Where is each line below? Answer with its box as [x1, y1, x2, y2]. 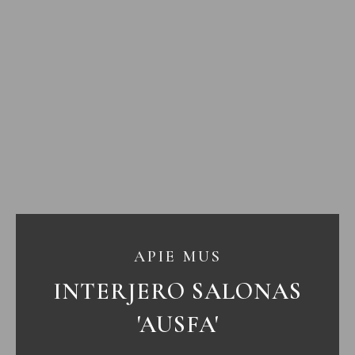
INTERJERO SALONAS [53, 277, 302, 307]
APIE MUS [133, 247, 222, 267]
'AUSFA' [136, 310, 219, 340]
